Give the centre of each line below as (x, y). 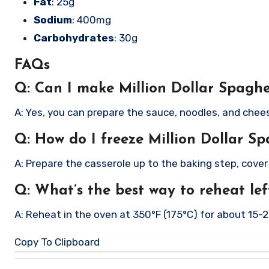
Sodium (53, 20)
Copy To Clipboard (57, 242)
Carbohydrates (74, 38)
